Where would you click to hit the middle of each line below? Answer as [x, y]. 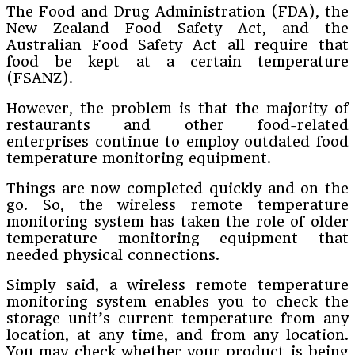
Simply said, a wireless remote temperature [177, 285]
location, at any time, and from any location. [177, 335]
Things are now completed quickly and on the [177, 189]
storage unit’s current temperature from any [177, 319]
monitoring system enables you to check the [177, 302]
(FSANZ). [40, 78]
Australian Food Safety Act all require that [177, 45]
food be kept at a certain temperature [177, 62]
